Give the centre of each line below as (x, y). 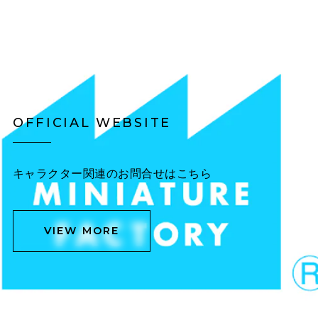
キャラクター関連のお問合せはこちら (112, 173)
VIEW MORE (82, 231)
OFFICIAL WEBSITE (92, 122)
